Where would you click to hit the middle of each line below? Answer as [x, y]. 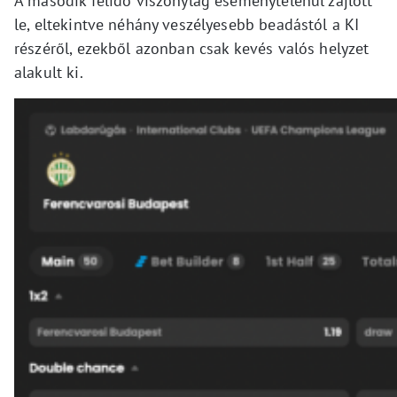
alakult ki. [49, 72]
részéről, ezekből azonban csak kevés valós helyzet [192, 48]
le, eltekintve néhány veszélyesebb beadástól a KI [187, 24]
